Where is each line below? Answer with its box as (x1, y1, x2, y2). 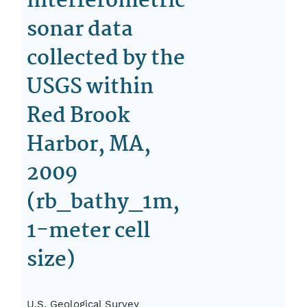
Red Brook (27, 99, 131, 133)
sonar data (27, 13, 134, 47)
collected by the (27, 42, 186, 75)
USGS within (27, 71, 154, 104)
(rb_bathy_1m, (27, 186, 180, 219)
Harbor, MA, (27, 128, 151, 162)
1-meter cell (27, 214, 151, 248)
